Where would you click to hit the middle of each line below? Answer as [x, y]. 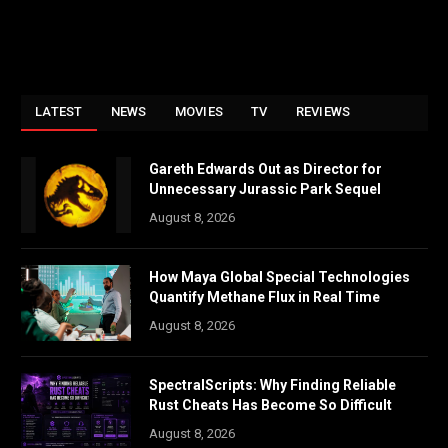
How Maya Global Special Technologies [279, 277]
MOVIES [199, 112]
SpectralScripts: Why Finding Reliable [272, 385]
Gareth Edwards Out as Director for [265, 169]
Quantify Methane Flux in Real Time [264, 297]
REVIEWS [323, 112]
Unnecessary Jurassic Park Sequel [265, 189]
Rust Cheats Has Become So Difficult [270, 405]
